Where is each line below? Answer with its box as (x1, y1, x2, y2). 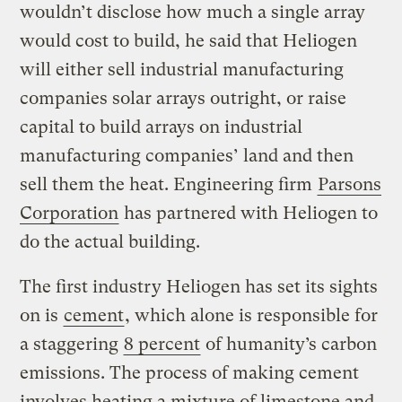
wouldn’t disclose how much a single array (20, 2, 366, 23)
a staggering (20, 334, 124, 355)
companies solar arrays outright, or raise (20, 88, 347, 109)
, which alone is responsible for (125, 305, 379, 327)
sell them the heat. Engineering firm (20, 174, 318, 196)
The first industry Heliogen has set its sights (20, 276, 379, 298)
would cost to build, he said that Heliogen (20, 31, 358, 52)
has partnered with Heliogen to (119, 203, 379, 224)
